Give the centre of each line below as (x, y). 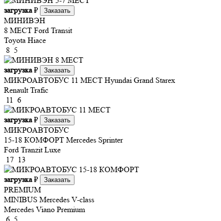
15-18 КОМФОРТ (34, 140)
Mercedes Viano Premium (44, 209)
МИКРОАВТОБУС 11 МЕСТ (53, 80)
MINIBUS (21, 199)
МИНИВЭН (25, 20)
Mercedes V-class (67, 199)
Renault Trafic (26, 90)
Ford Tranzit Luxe (32, 149)
